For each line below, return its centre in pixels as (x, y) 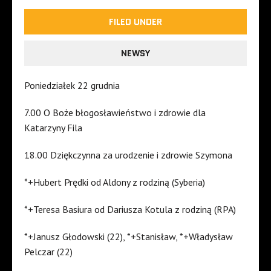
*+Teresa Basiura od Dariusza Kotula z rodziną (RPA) (130, 210)
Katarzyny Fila (53, 128)
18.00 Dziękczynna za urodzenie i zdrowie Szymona (128, 155)
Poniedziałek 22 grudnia (72, 86)
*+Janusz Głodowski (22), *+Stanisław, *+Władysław (129, 237)
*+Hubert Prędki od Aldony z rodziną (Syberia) (115, 182)
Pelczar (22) (48, 252)
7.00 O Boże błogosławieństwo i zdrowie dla (115, 113)
